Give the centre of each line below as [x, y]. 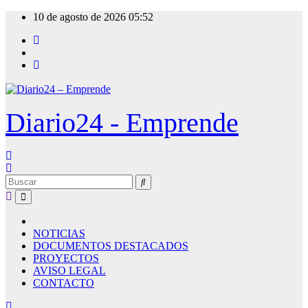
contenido [26, 41]
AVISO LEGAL [69, 271]
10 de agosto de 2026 [81, 17]
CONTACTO [64, 283]
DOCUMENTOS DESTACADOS [111, 246]
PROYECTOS [66, 258]
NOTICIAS [59, 234]
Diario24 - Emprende [122, 123]
